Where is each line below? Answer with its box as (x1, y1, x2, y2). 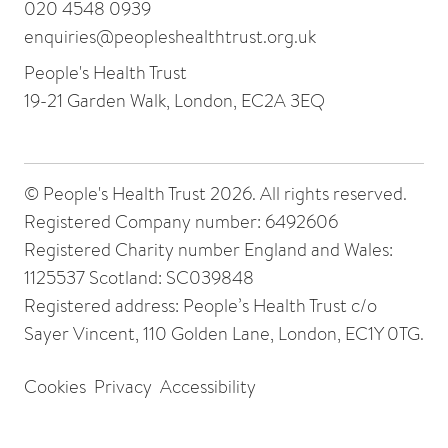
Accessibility (160, 374, 256, 400)
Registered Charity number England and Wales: (24, 236, 393, 262)
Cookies (24, 374, 86, 400)
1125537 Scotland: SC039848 (24, 264, 254, 290)
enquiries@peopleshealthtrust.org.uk (24, 23, 316, 49)
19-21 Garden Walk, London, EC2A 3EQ (24, 87, 325, 113)
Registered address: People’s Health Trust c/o (24, 292, 377, 318)
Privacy (94, 374, 152, 400)
